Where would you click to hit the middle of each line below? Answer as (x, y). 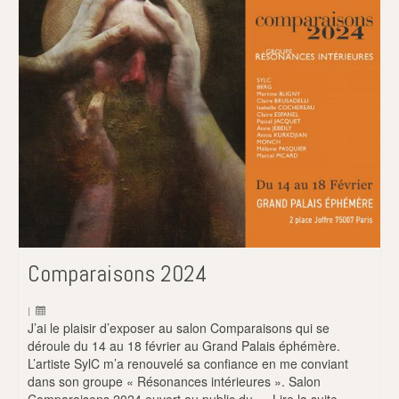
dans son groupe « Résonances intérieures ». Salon (174, 382)
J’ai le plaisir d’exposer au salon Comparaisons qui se (179, 328)
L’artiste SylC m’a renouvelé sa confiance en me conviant (188, 364)
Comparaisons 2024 (118, 274)
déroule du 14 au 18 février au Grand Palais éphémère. (184, 346)
